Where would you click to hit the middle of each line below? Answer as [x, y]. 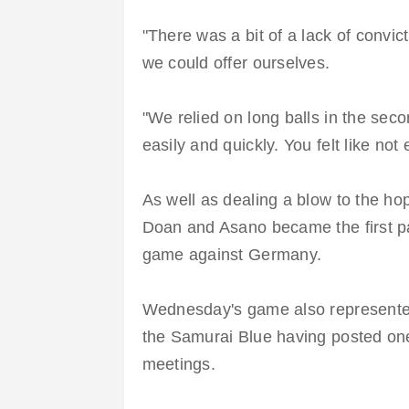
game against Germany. [232, 254]
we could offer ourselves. [236, 63]
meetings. [178, 364]
